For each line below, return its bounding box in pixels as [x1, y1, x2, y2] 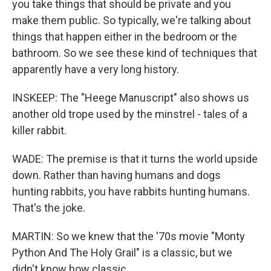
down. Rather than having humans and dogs [12, 169, 221, 181]
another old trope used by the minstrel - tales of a [12, 108, 247, 120]
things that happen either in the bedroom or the [12, 30, 237, 43]
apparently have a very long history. [12, 63, 179, 76]
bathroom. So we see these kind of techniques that [12, 47, 257, 59]
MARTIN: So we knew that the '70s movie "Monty [12, 230, 245, 243]
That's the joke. [12, 201, 85, 214]
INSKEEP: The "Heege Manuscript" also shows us [12, 91, 249, 104]
